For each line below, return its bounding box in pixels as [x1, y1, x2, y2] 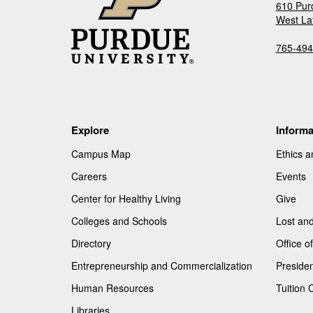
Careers [71, 168, 107, 183]
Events [275, 168, 306, 183]
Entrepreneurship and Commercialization [71, 258, 252, 272]
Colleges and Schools [71, 213, 167, 228]
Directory [71, 235, 111, 250]
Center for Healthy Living [71, 191, 181, 205]
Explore [71, 122, 109, 138]
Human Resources [71, 280, 154, 295]
